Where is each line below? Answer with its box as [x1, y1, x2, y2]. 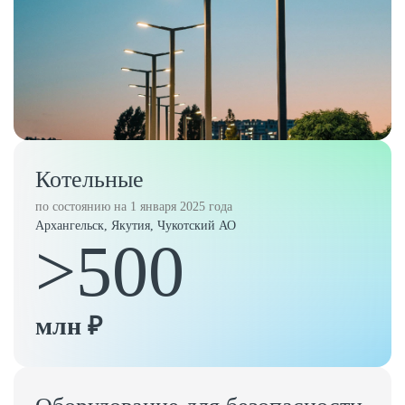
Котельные [35, 166, 144, 193]
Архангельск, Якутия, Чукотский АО [35, 219, 236, 232]
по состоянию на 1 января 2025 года [35, 200, 232, 213]
